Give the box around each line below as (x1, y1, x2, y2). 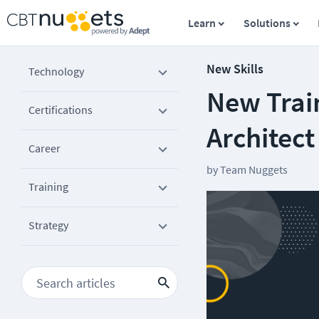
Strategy (28, 218, 68, 232)
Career (28, 141, 61, 155)
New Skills (206, 61, 263, 77)
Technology (28, 64, 84, 78)
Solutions (243, 16, 291, 30)
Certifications (28, 103, 93, 117)
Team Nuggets (220, 162, 288, 177)
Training (28, 179, 68, 194)
